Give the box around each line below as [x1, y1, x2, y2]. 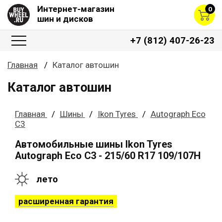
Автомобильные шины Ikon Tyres [15, 138, 172, 150]
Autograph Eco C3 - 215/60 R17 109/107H [15, 150, 201, 162]
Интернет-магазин [37, 4, 114, 14]
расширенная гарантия [18, 196, 113, 206]
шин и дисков [37, 14, 93, 24]
